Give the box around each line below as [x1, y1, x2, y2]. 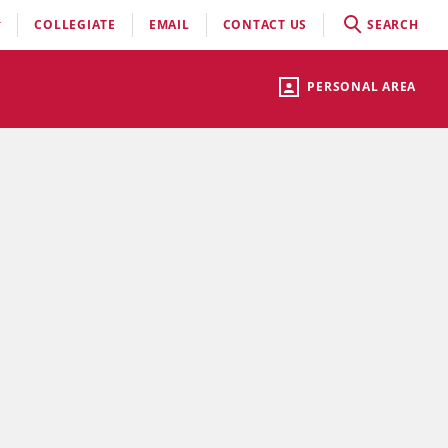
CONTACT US [222, 16, 307, 33]
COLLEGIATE [34, 16, 116, 33]
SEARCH [367, 16, 419, 33]
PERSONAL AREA [307, 78, 416, 95]
